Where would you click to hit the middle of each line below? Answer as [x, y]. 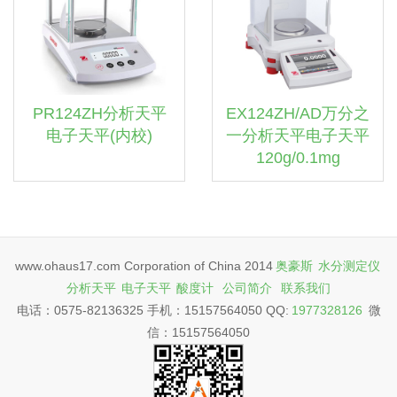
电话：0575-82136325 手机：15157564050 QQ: [152, 310]
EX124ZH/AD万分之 [298, 113]
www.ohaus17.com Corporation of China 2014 [144, 266]
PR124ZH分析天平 [99, 113]
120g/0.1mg [298, 158]
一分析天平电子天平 [298, 136]
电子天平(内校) [99, 136]
